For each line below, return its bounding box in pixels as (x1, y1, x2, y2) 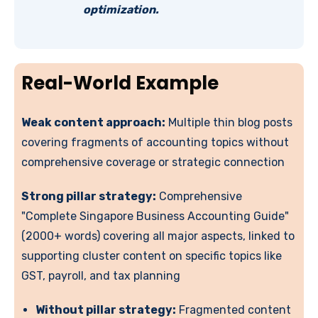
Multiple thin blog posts (165, 116, 292, 130)
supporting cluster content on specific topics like (21, 249, 282, 263)
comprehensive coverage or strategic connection (21, 155, 285, 170)
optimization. (83, 3, 160, 17)
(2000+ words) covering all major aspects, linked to (21, 229, 295, 243)
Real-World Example (21, 70, 219, 97)
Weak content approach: (21, 116, 165, 130)
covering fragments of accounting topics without (21, 136, 289, 150)
